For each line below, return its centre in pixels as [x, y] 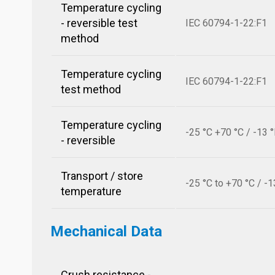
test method [91, 89]
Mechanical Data [106, 231]
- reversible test [99, 23]
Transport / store [102, 176]
